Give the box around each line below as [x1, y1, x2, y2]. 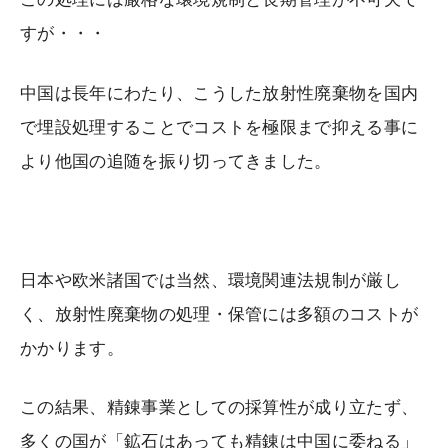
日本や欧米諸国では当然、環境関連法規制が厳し [20, 270, 402, 290]
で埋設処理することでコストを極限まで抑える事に [20, 117, 419, 137]
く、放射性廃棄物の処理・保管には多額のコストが [20, 304, 419, 324]
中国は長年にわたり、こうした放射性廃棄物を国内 [20, 83, 419, 103]
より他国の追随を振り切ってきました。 [20, 151, 332, 171]
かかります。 [20, 338, 124, 358]
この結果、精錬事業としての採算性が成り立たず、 [20, 398, 419, 418]
